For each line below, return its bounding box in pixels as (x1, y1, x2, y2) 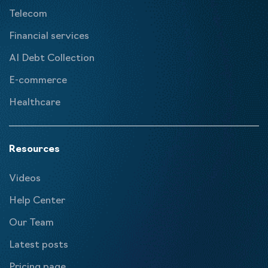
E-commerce (9, 76, 67, 86)
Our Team (9, 218, 54, 228)
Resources (9, 145, 60, 154)
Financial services (9, 32, 89, 41)
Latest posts (9, 240, 68, 250)
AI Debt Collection (9, 54, 95, 63)
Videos (9, 174, 41, 184)
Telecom (9, 10, 47, 19)
